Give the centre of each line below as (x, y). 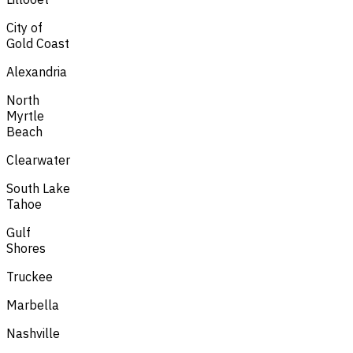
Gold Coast (38, 43)
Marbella (33, 305)
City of (24, 27)
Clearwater (38, 160)
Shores (26, 248)
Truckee (30, 276)
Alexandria (37, 71)
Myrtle (25, 115)
